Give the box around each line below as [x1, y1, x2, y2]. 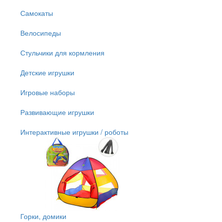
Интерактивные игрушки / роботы [20, 126, 128, 137]
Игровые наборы [20, 87, 75, 97]
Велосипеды [20, 27, 61, 38]
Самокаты [20, 7, 53, 18]
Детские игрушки [20, 67, 74, 77]
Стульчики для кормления [20, 47, 105, 57]
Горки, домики [20, 211, 66, 221]
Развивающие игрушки [20, 107, 94, 117]
